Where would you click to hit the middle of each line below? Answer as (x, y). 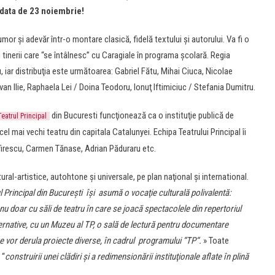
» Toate (215, 241)
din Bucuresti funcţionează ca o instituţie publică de (142, 115)
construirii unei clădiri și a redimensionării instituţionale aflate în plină (127, 257)
